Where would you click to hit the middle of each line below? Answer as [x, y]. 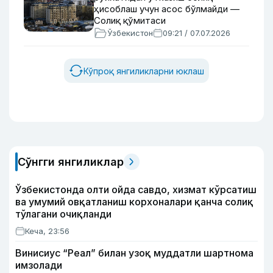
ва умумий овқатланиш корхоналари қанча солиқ [134, 202]
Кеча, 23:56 [47, 231]
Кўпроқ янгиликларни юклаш [144, 71]
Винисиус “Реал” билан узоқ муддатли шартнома [134, 253]
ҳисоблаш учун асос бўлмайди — [167, 9]
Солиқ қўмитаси [130, 20]
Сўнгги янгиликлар [71, 162]
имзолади [39, 265]
